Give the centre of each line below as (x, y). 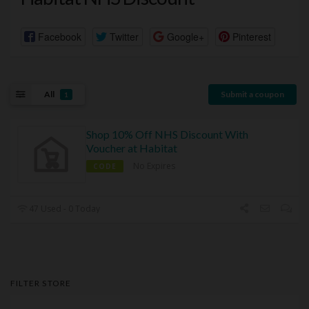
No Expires (154, 166)
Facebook (59, 36)
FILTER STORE (41, 283)
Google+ (185, 36)
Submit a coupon (252, 94)
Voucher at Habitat (132, 148)
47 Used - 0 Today (64, 209)
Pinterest (251, 36)
